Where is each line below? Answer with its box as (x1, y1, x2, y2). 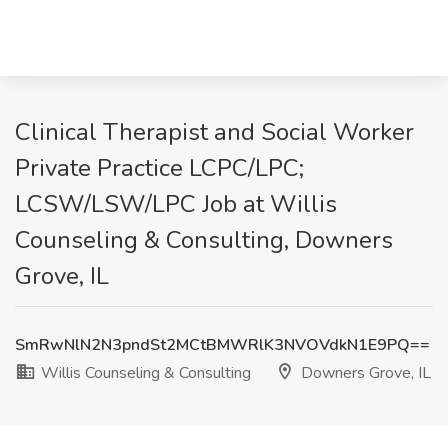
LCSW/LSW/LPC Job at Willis (15, 188, 337, 220)
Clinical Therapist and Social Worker (15, 116, 414, 148)
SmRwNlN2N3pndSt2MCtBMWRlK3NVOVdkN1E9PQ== (15, 334, 430, 356)
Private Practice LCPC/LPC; (15, 152, 304, 184)
